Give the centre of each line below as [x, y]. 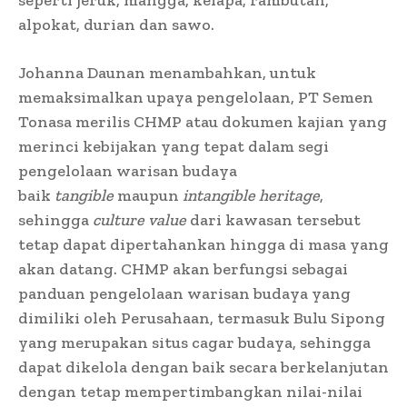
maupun [148, 195]
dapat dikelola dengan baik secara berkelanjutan [203, 367]
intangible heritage [251, 195]
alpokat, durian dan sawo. [116, 24]
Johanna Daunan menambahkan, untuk [167, 72]
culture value [139, 219]
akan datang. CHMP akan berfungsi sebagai [183, 268]
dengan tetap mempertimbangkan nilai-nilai [190, 391]
